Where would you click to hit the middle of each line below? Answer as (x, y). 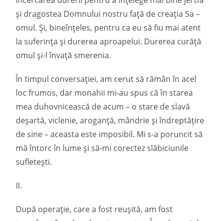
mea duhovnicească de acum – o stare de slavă (103, 107)
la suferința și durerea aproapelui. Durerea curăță (109, 41)
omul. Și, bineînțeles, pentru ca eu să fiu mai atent (109, 28)
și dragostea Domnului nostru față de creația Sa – (108, 14)
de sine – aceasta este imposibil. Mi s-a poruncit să (110, 134)
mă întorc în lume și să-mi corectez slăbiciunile (102, 148)
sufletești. (34, 162)
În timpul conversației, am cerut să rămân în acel (106, 79)
